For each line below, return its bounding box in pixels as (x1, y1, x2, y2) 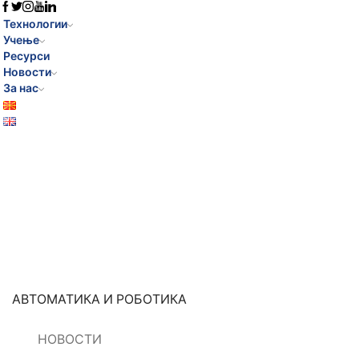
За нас (3, 81, 38, 95)
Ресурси (3, 49, 50, 63)
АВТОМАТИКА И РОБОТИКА (12, 291, 187, 307)
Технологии (3, 17, 67, 30)
